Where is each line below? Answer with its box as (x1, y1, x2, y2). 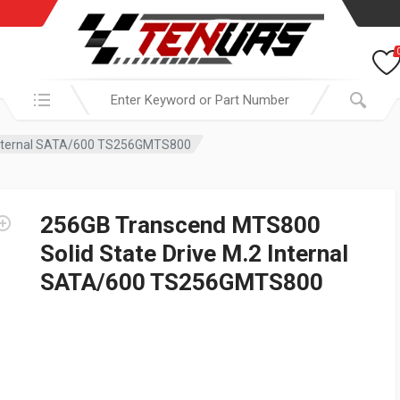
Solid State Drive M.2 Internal (40, 240, 348, 267)
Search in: (3, 81, 62, 98)
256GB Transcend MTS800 (40, 212, 321, 238)
